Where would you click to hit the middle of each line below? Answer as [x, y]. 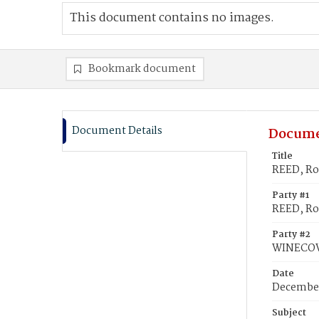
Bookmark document [142, 69]
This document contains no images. [172, 18]
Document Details [117, 131]
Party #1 [291, 195]
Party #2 [291, 235]
